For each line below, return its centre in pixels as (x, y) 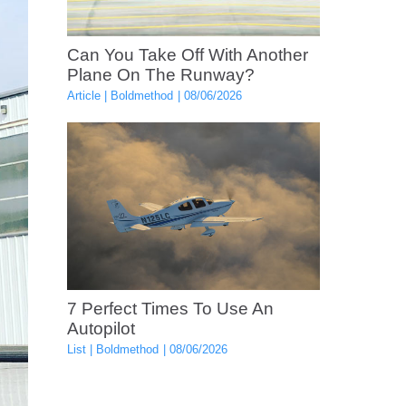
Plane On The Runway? (160, 75)
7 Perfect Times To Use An (170, 309)
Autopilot (101, 329)
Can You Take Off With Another (187, 55)
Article (83, 96)
